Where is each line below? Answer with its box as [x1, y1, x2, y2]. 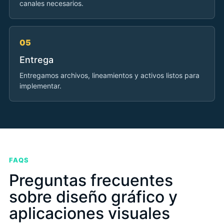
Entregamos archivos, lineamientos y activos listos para [19, 71, 199, 80]
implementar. [19, 81, 61, 90]
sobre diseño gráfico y [9, 187, 177, 207]
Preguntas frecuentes [9, 170, 173, 190]
